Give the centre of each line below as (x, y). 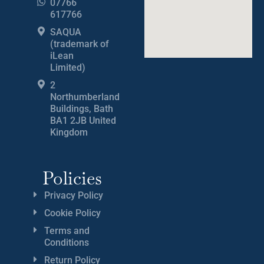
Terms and (67, 230)
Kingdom (69, 132)
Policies (72, 178)
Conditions (67, 242)
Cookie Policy (72, 213)
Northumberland (85, 97)
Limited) (68, 67)
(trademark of (80, 44)
